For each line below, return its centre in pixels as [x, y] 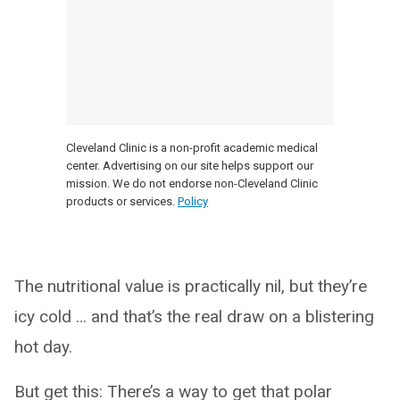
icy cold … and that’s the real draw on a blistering [194, 317]
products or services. [121, 202]
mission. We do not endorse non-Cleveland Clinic [192, 184]
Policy [193, 202]
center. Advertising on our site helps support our [190, 166]
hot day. [43, 347]
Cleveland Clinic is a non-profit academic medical [192, 148]
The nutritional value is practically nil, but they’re [191, 287]
